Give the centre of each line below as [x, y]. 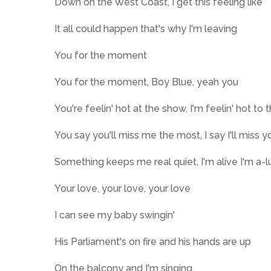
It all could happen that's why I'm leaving [146, 29]
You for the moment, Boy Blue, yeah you [146, 82]
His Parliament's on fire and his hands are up [153, 242]
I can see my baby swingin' [115, 215]
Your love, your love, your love [122, 188]
